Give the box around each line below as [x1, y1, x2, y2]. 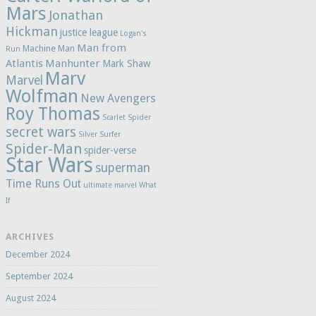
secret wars [5, 124, 76, 141]
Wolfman [5, 85, 78, 107]
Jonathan [48, 8, 103, 23]
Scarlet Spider [102, 113, 151, 123]
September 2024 [5, 271, 73, 282]
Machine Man [22, 43, 75, 54]
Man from [76, 42, 126, 55]
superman [95, 161, 150, 176]
